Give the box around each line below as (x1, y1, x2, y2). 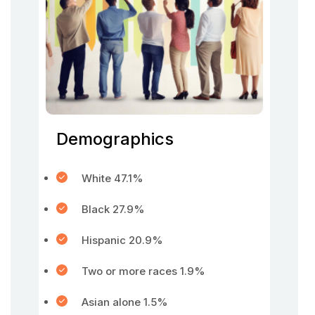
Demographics (56, 129, 174, 149)
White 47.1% (82, 172, 143, 185)
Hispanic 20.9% (82, 233, 163, 247)
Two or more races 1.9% (82, 264, 205, 278)
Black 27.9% (82, 202, 145, 216)
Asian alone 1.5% (82, 295, 168, 309)
